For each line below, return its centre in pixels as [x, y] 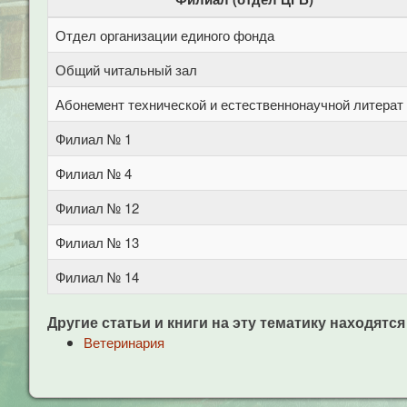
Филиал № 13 [97, 242]
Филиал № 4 [94, 173]
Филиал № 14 [97, 277]
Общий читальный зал [126, 69]
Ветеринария [124, 342]
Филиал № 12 [97, 208]
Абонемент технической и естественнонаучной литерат [229, 104]
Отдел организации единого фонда [165, 35]
